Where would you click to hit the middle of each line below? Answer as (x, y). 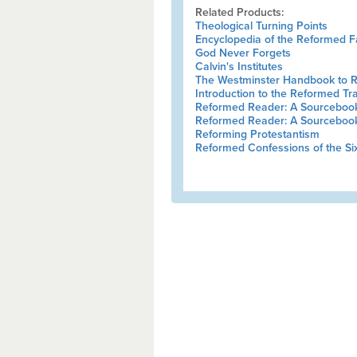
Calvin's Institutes (239, 67)
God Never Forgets (243, 53)
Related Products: (239, 12)
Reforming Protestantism (257, 134)
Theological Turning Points (261, 26)
